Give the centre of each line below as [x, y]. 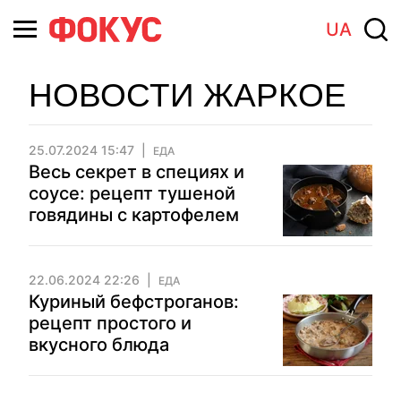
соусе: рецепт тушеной [132, 193]
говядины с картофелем [134, 215]
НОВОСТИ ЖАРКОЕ [188, 95]
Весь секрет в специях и [137, 172]
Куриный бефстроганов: [134, 302]
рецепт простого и [110, 323]
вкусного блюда [99, 345]
